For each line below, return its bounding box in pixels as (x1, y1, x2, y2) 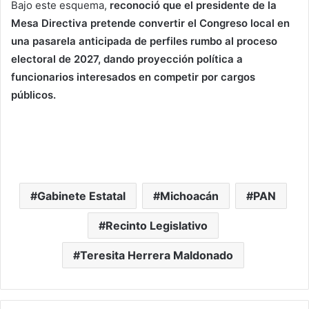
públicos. (11, 88, 56, 102)
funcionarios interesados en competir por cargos (11, 70, 255, 84)
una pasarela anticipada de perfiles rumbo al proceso (11, 34, 277, 48)
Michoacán (159, 189, 219, 203)
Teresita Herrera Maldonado (79, 248, 233, 263)
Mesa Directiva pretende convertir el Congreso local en (11, 17, 290, 30)
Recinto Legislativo (105, 219, 208, 233)
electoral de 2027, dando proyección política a (11, 52, 243, 66)
